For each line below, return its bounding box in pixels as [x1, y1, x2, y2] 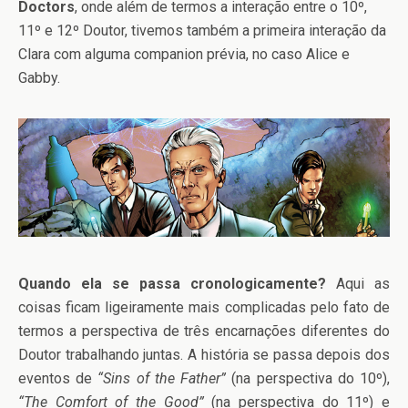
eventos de [18, 369, 98, 387]
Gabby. [18, 69, 60, 87]
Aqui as [336, 274, 390, 292]
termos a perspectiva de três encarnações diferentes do [18, 321, 390, 340]
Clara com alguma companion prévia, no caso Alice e [18, 46, 350, 64]
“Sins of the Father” [97, 369, 227, 387]
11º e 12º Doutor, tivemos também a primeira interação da [18, 22, 386, 40]
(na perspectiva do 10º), [226, 369, 391, 387]
